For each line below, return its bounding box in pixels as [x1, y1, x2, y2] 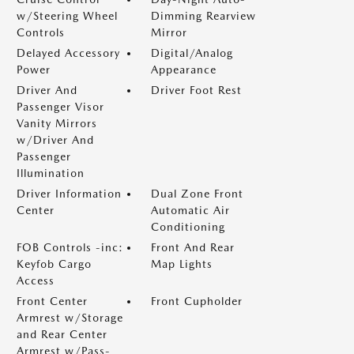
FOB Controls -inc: [17, 241, 123, 254]
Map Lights [151, 258, 213, 270]
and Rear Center [17, 328, 107, 341]
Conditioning [151, 220, 225, 233]
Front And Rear [151, 241, 235, 254]
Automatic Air [151, 204, 230, 217]
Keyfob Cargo [17, 258, 92, 270]
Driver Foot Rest [151, 84, 242, 96]
